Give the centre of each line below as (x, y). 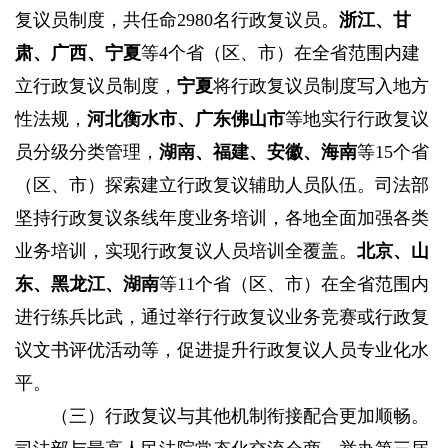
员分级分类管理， (87, 152)
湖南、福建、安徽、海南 (258, 152)
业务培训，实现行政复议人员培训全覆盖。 (186, 251)
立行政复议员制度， (96, 86)
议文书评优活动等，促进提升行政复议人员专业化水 (222, 350)
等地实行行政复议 (357, 119)
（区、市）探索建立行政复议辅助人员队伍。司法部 (222, 185)
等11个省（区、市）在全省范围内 (294, 284)
